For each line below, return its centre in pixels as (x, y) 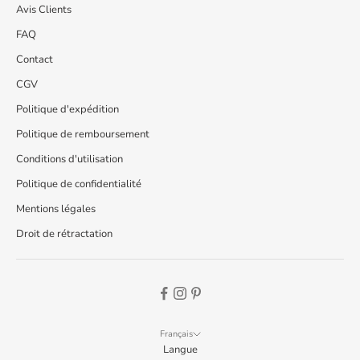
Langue (180, 349)
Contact (35, 59)
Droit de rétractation (64, 233)
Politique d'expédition (67, 109)
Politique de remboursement (83, 134)
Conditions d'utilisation (70, 159)
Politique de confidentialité (79, 184)
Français (176, 333)
